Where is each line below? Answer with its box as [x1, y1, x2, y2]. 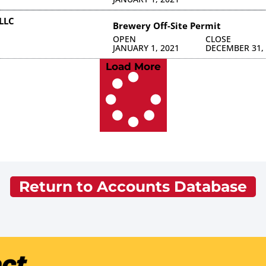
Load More [105, 60, 161, 72]
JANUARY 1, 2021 [112, 42, 179, 53]
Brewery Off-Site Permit [112, 19, 221, 31]
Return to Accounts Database [19, 177, 247, 195]
